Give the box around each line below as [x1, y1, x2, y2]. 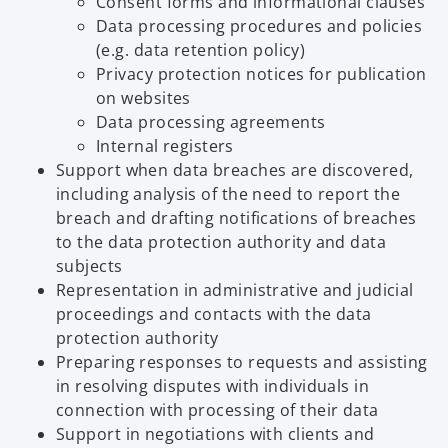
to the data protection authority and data [56, 231, 387, 254]
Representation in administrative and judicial [56, 279, 414, 302]
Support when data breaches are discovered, [56, 159, 414, 182]
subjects [56, 255, 123, 278]
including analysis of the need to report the [56, 183, 401, 206]
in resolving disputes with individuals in [56, 375, 370, 398]
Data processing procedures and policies [96, 15, 423, 38]
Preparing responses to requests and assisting [56, 351, 428, 374]
